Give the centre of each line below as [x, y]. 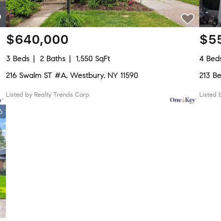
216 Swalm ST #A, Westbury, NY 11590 [72, 75]
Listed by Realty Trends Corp [47, 95]
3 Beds [18, 58]
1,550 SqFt [93, 58]
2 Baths [53, 58]
